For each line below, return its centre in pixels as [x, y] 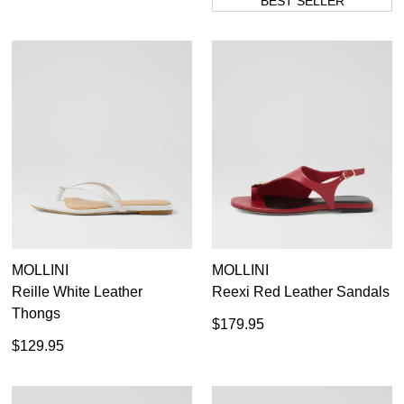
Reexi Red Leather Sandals [301, 292]
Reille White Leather [77, 292]
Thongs [36, 314]
